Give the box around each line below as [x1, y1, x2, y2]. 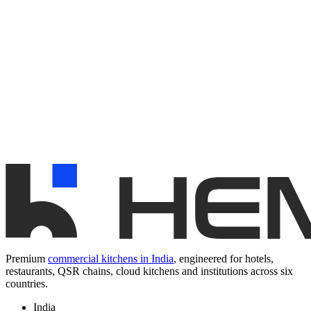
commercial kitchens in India [48, 252, 174, 264]
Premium [6, 252, 45, 264]
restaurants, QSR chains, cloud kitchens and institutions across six [6, 264, 293, 277]
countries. [6, 277, 48, 289]
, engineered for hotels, [174, 252, 274, 264]
